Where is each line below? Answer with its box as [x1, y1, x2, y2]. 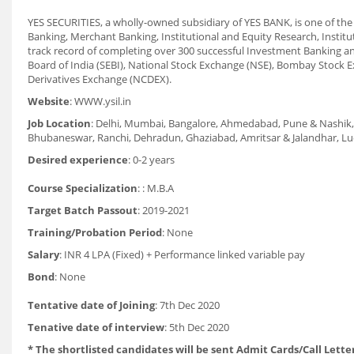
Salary [28, 247, 59, 262]
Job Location [28, 116, 91, 130]
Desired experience [28, 153, 128, 167]
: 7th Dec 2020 [155, 298, 220, 312]
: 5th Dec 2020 [164, 320, 229, 334]
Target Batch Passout [28, 203, 137, 217]
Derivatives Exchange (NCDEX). [28, 72, 171, 86]
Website [28, 94, 70, 108]
